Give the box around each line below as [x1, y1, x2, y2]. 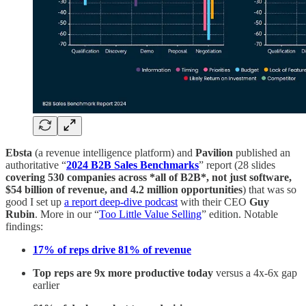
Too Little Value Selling [99, 208, 201, 220]
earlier [33, 279, 59, 291]
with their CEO [178, 195, 249, 208]
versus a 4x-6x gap [213, 266, 297, 279]
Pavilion [195, 146, 233, 158]
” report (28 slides [199, 158, 275, 171]
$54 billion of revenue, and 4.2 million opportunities [5, 183, 242, 195]
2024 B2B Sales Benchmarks [66, 158, 199, 171]
